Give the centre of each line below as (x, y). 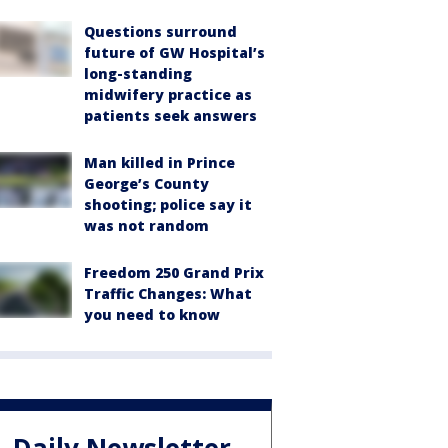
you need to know (152, 314)
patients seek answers (170, 115)
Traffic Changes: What (168, 293)
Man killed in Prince (159, 162)
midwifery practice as (168, 94)
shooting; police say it (168, 204)
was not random (146, 225)
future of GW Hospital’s (174, 52)
